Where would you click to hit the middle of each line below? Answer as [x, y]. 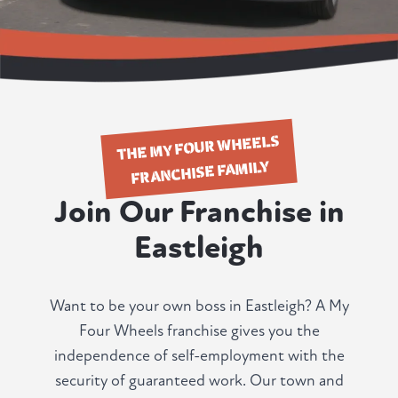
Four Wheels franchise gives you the [199, 331]
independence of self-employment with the [199, 356]
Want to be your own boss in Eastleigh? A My [199, 306]
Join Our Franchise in [199, 212]
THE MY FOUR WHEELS [198, 147]
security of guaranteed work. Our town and [199, 381]
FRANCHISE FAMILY [200, 171]
